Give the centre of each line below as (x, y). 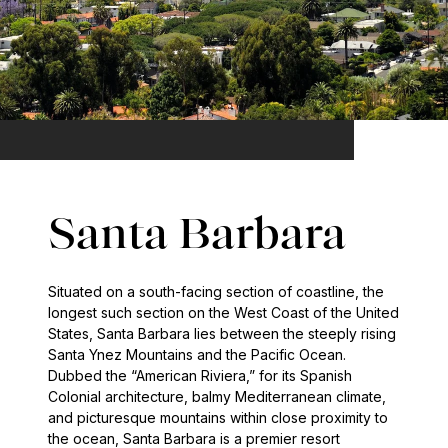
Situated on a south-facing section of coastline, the (216, 292)
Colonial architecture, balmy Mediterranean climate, (217, 397)
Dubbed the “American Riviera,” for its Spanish (200, 376)
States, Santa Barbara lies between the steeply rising (222, 334)
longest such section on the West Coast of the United (223, 313)
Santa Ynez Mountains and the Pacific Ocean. (197, 355)
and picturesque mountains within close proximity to (218, 418)
